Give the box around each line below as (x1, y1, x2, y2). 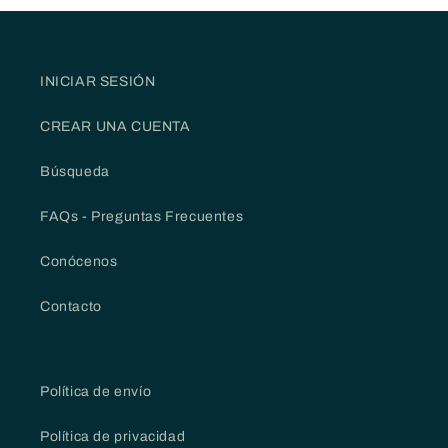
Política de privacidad (40, 429, 186, 445)
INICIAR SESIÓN (40, 74, 156, 90)
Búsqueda (40, 164, 110, 180)
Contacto (40, 299, 102, 315)
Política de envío (40, 384, 152, 400)
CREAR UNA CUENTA (40, 119, 191, 135)
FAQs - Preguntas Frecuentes (40, 209, 244, 225)
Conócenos (40, 254, 118, 270)
